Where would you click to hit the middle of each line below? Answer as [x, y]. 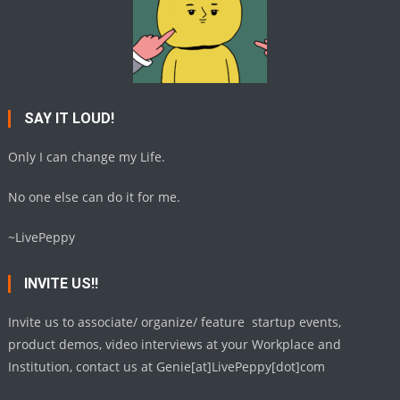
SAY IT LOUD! [70, 119]
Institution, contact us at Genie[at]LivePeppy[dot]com [167, 367]
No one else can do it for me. [95, 197]
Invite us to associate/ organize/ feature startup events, [175, 322]
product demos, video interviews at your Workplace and [175, 345]
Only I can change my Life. [87, 157]
